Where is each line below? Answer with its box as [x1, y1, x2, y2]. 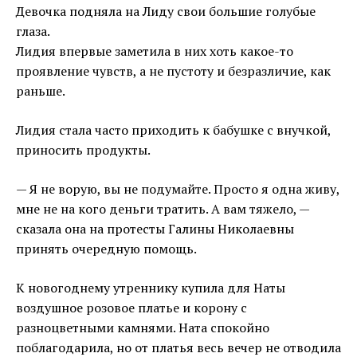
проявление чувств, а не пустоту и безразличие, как [16, 62, 331, 80]
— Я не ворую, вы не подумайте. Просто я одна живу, [16, 180, 339, 198]
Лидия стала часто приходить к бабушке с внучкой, [16, 121, 331, 139]
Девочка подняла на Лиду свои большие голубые [16, 2, 316, 21]
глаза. [16, 22, 50, 41]
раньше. [16, 82, 65, 100]
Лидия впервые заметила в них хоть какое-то [16, 42, 293, 61]
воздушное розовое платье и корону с [16, 299, 247, 317]
